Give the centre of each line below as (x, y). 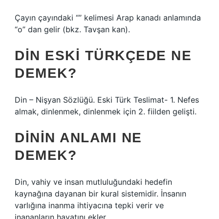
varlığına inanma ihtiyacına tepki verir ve (89, 205)
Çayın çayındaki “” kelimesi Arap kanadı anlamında (108, 18)
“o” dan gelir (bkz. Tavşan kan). (72, 29)
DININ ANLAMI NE (78, 138)
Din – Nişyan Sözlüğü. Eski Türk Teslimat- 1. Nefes (107, 100)
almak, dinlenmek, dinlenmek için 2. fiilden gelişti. (106, 111)
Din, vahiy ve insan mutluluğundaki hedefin (93, 182)
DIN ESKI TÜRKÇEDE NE (103, 55)
